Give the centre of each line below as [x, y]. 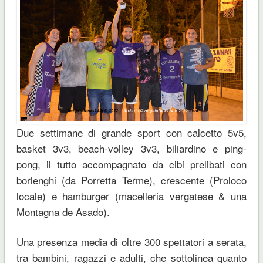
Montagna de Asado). [64, 211]
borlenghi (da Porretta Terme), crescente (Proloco [131, 180]
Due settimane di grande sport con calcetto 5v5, [131, 132]
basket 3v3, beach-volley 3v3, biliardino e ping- [131, 148]
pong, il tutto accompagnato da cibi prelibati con [131, 164]
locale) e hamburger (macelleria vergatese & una [131, 195]
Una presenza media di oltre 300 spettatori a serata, [131, 241]
